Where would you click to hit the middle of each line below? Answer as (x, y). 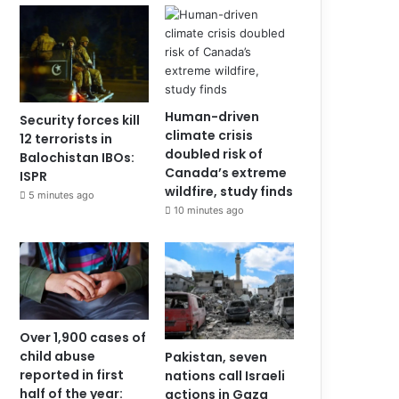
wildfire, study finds (229, 192)
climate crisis (209, 136)
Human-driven (212, 117)
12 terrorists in (66, 139)
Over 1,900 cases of (83, 338)
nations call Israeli (225, 376)
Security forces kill (80, 121)
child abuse (58, 357)
